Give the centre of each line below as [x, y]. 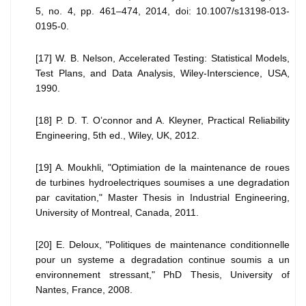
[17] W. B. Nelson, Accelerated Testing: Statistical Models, [163, 58]
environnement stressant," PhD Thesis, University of [163, 275]
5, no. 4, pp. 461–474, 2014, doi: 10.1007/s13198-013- [163, 11]
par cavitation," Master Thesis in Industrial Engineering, [163, 198]
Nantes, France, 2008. [84, 290]
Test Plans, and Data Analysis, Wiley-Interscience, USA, [163, 73]
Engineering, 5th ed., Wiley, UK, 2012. [117, 136]
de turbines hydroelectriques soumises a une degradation [163, 183]
